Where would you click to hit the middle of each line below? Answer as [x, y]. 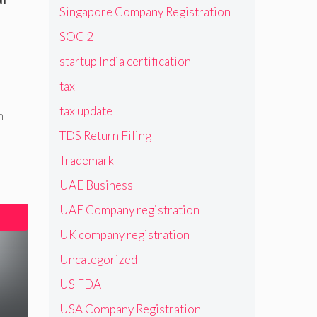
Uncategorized [98, 259]
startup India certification [125, 61]
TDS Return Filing [105, 135]
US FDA [80, 284]
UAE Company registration [129, 209]
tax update [86, 110]
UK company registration [124, 234]
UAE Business [96, 185]
